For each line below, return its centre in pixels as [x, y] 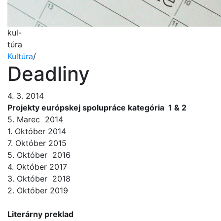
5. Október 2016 [40, 155]
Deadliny [49, 74]
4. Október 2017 [38, 167]
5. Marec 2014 [37, 119]
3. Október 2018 [40, 179]
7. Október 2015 [38, 143]
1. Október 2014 [38, 131]
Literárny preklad [42, 214]
